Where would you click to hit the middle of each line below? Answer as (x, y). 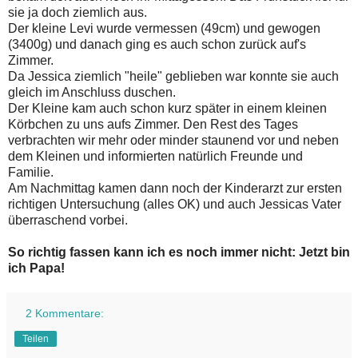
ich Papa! (36, 268)
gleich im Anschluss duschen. (92, 93)
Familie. (31, 173)
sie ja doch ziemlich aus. (78, 13)
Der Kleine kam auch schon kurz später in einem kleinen (167, 109)
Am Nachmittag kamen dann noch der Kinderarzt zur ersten (175, 189)
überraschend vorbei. (68, 221)
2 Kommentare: (65, 314)
